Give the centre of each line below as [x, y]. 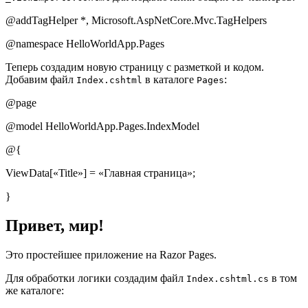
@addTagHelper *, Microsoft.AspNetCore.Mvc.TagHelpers [136, 21]
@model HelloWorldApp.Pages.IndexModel [102, 126]
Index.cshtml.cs [228, 278]
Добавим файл [41, 80]
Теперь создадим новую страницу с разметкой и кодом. [135, 67]
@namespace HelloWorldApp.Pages [85, 44]
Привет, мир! [55, 226]
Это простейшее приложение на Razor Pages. [111, 254]
